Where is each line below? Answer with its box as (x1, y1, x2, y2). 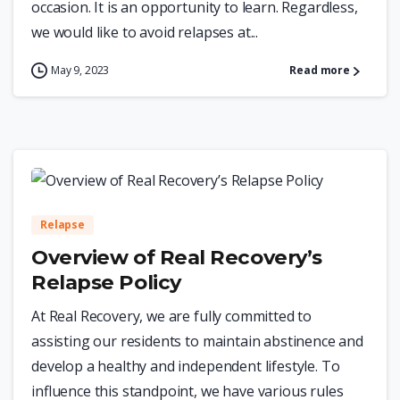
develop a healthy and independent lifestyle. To (31, 356, 340, 377)
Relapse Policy (31, 270, 181, 296)
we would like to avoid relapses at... (31, 22, 259, 43)
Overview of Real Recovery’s (31, 245, 322, 271)
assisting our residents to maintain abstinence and (31, 331, 363, 352)
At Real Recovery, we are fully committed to (31, 306, 312, 327)
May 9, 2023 (51, 62, 110, 79)
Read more (289, 62, 350, 79)
